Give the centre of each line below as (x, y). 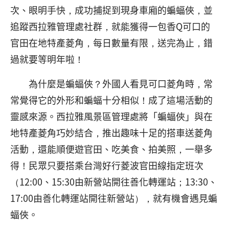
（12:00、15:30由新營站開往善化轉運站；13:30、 (114, 181)
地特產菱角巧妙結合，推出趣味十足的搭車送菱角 (111, 132)
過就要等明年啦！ (47, 59)
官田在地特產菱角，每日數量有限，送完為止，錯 (111, 42)
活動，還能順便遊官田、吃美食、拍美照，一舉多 (111, 149)
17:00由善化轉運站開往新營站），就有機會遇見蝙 (114, 198)
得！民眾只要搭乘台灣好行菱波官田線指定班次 (107, 165)
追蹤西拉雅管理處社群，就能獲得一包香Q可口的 (110, 26)
